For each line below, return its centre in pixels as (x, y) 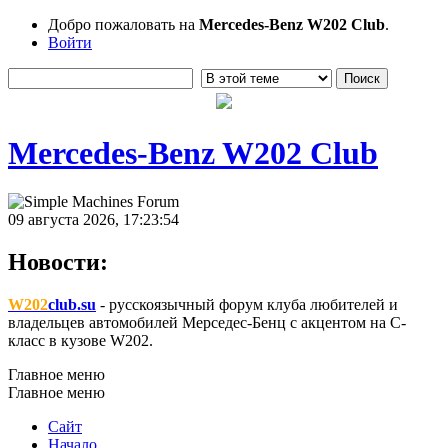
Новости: (58, 262)
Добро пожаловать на (123, 24)
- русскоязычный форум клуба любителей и (247, 304)
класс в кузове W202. (80, 340)
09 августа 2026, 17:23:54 (93, 220)
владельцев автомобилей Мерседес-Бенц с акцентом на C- (207, 322)
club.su (72, 304)
